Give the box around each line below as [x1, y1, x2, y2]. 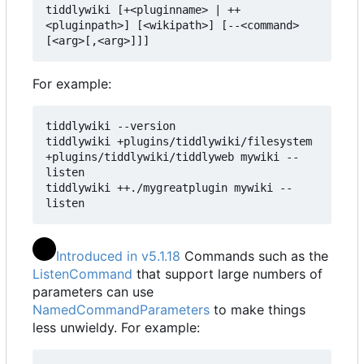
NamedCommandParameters [32, 301, 210, 318]
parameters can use [32, 283, 154, 300]
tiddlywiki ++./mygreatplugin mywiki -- [45, 180, 292, 194]
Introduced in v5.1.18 [56, 247, 181, 264]
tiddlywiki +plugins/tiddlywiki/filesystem [45, 134, 318, 148]
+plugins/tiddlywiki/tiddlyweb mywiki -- [45, 149, 299, 163]
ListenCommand [32, 265, 132, 282]
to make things [210, 301, 305, 318]
